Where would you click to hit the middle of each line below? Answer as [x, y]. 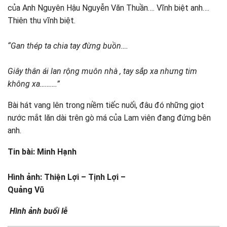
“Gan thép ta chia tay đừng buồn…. [68, 46]
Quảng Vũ [26, 190]
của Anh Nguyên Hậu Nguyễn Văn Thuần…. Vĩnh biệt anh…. [108, 8]
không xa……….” [34, 84]
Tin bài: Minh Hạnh [42, 152]
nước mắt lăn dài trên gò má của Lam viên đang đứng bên [109, 118]
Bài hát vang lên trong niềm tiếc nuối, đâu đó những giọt [106, 105]
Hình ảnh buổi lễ [37, 211]
